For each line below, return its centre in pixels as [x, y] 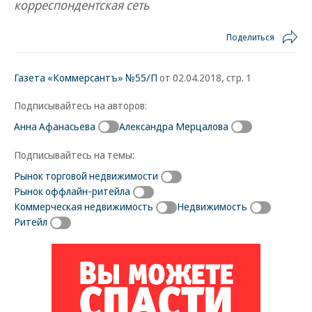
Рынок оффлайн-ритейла [72, 191]
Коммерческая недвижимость [84, 206]
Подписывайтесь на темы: [74, 155]
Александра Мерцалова [174, 126]
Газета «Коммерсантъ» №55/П [86, 77]
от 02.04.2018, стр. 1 [204, 77]
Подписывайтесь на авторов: [80, 105]
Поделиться [250, 37]
